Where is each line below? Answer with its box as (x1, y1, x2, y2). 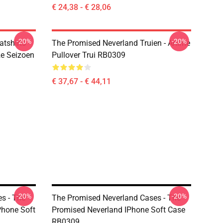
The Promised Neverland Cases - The (52, 193, 181, 203)
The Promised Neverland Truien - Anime (52, 38, 190, 48)
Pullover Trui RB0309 (52, 50, 125, 60)
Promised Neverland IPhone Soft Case (52, 205, 185, 215)
